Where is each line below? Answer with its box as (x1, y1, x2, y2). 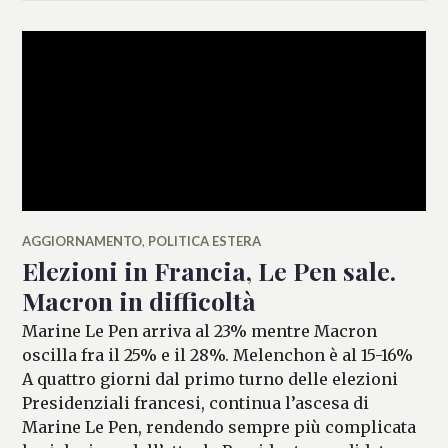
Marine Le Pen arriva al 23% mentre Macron (22, 320, 378, 341)
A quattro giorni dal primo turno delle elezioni (22, 368, 399, 389)
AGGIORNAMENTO (22, 232, 143, 249)
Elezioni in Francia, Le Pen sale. (22, 253, 397, 287)
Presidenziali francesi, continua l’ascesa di (22, 392, 370, 413)
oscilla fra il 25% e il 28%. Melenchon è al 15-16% (22, 344, 414, 365)
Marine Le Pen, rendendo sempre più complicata (22, 416, 417, 437)
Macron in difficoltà (22, 283, 257, 317)
